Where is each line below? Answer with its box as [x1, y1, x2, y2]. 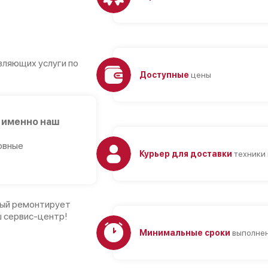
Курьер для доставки [139, 148, 232, 159]
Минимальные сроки [139, 227, 230, 237]
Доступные [139, 69, 189, 80]
